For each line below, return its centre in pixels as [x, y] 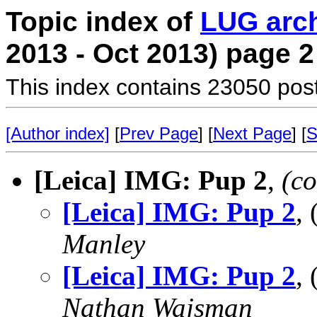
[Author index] [58, 133]
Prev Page [159, 133]
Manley [104, 244]
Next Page [252, 133]
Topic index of [103, 22]
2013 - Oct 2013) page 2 [160, 53]
